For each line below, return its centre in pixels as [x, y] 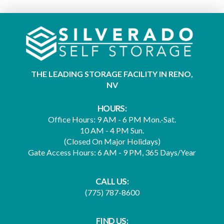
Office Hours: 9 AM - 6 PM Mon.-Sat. [112, 119]
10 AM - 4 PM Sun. [112, 130]
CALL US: [112, 181]
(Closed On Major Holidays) [112, 141]
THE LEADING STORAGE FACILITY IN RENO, [112, 74]
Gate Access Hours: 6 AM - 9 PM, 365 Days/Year [112, 152]
